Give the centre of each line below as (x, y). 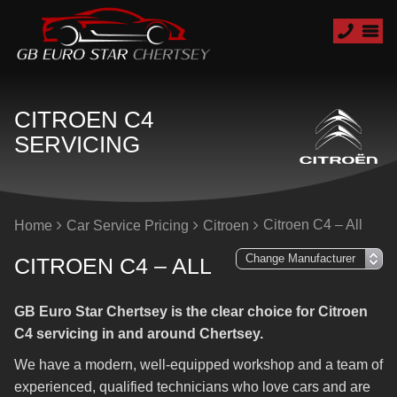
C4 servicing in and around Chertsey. (139, 334)
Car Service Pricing (128, 226)
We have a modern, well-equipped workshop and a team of (198, 365)
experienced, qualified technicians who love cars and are (192, 387)
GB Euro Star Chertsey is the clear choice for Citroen (191, 311)
